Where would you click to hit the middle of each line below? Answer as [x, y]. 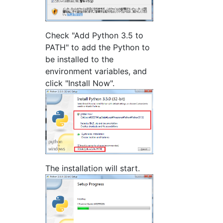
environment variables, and [96, 71]
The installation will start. [93, 168]
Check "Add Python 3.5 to [95, 36]
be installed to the [80, 59]
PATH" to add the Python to [98, 48]
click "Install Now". [80, 83]
